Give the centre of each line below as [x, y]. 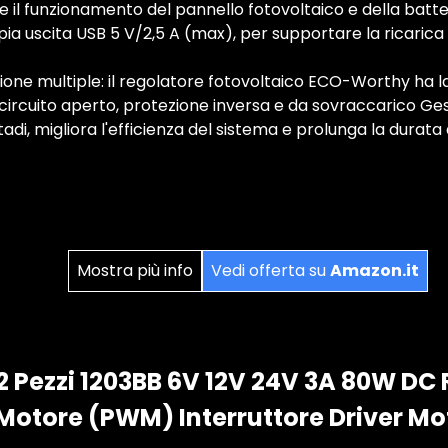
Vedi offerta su [270, 270]
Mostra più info [135, 270]
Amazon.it [374, 270]
